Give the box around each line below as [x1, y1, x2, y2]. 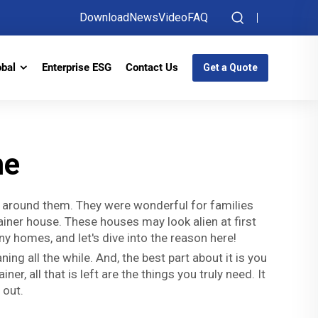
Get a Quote [203, 62, 258, 73]
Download [79, 11, 129, 24]
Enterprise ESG [42, 61, 111, 74]
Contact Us [126, 61, 178, 74]
